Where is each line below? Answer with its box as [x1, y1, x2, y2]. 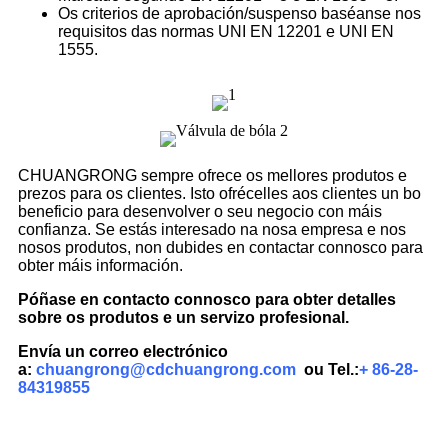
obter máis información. [18, 257, 183, 275]
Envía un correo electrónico [18, 343, 228, 361]
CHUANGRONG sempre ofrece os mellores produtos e [18, 167, 407, 185]
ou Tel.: [304, 361, 359, 379]
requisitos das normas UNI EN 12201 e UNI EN [58, 23, 394, 41]
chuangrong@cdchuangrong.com [32, 361, 304, 379]
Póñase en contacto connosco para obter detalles [18, 291, 396, 309]
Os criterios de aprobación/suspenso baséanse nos [58, 5, 421, 23]
